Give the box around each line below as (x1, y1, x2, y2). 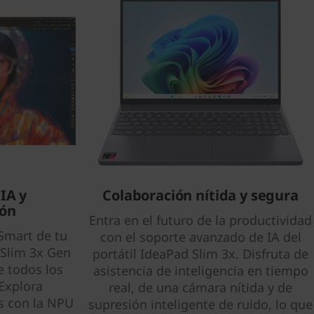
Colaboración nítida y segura (102, 186, 299, 205)
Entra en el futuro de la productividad (89, 212, 312, 228)
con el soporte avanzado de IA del (100, 228, 301, 245)
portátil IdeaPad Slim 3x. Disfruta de (93, 245, 308, 262)
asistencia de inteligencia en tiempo (93, 262, 308, 279)
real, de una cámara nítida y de (109, 279, 292, 296)
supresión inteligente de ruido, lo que (88, 296, 313, 313)
